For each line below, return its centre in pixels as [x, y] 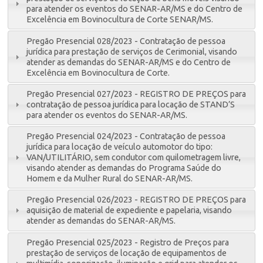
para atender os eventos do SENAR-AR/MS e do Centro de [135, 9]
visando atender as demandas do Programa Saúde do [124, 168]
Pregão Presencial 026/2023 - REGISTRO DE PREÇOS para [136, 200]
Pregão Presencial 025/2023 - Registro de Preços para [128, 242]
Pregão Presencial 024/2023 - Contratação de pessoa [126, 136]
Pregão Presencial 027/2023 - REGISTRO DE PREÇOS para [136, 94]
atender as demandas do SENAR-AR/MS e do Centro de [129, 62]
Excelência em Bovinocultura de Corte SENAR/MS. [120, 20]
